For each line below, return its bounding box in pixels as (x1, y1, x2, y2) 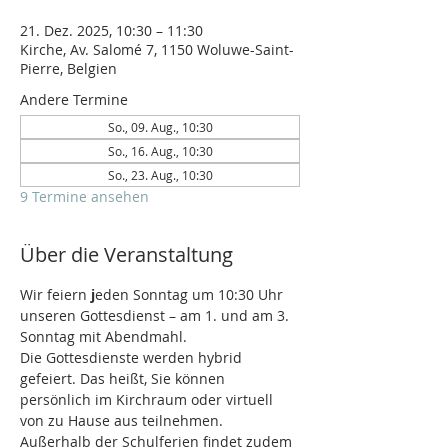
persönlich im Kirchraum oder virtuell (20, 390, 277, 409)
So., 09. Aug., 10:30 (107, 119, 213, 135)
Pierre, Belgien (20, 59, 117, 78)
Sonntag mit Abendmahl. (20, 327, 187, 346)
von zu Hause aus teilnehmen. (20, 411, 223, 430)
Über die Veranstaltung (20, 241, 233, 268)
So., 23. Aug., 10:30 (107, 167, 213, 183)
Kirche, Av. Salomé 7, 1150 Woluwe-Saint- (20, 40, 294, 59)
